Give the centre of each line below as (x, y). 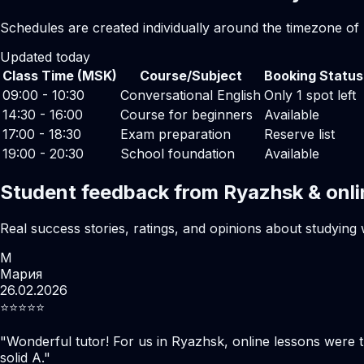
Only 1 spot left (310, 95)
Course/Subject (191, 75)
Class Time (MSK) (60, 75)
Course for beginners (186, 114)
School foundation (178, 153)
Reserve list (299, 134)
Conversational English (191, 95)
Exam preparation (175, 134)
